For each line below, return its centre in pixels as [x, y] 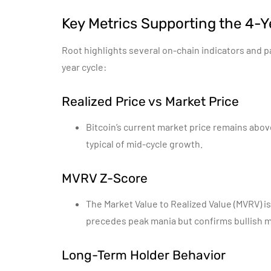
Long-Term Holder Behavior [144, 255]
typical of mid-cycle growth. [144, 144]
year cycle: [84, 67]
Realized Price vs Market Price [150, 101]
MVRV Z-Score [105, 178]
